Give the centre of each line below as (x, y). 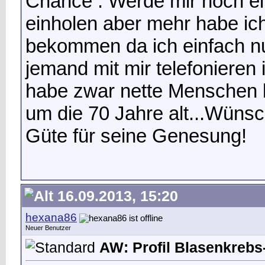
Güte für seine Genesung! (136, 135)
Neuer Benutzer (48, 228)
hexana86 (51, 217)
